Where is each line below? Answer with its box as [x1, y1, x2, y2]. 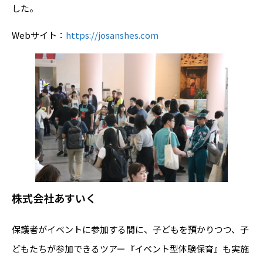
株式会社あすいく [12, 190, 96, 205]
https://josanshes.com [66, 29, 159, 42]
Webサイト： [12, 29, 66, 42]
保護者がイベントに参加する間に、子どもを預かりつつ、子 [12, 223, 249, 236]
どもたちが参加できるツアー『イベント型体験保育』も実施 [12, 242, 249, 255]
